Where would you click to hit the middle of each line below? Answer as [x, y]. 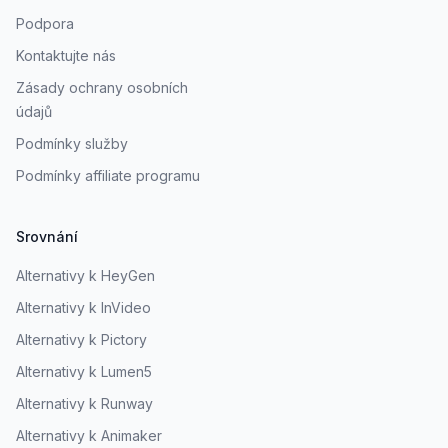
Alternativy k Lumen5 [84, 371]
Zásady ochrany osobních [102, 87]
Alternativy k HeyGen [85, 275]
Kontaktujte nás [66, 55]
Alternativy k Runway [84, 403]
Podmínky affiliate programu [108, 175]
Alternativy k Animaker [89, 435]
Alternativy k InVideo [83, 307]
